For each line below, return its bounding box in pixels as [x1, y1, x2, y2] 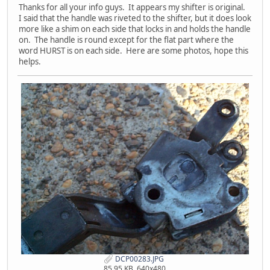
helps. [19, 55, 50, 67]
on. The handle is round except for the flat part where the [19, 34, 234, 45]
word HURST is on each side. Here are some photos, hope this [19, 45, 248, 56]
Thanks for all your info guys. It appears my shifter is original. [19, 1, 247, 13]
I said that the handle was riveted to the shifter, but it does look [19, 12, 251, 24]
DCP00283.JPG [113, 253, 164, 264]
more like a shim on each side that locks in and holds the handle [19, 23, 251, 34]
